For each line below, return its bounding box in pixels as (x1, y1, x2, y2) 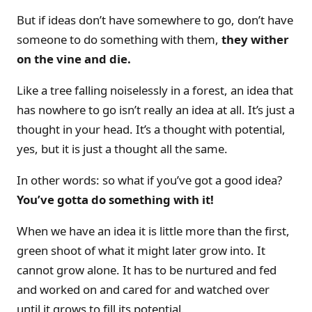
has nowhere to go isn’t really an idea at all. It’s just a (17, 102, 295, 118)
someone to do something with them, (17, 31, 221, 48)
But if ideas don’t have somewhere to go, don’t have (17, 12, 293, 29)
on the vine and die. (17, 51, 131, 68)
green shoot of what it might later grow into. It (17, 242, 265, 258)
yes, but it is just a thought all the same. (17, 141, 228, 157)
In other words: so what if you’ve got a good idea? (17, 172, 282, 189)
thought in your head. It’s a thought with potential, (17, 121, 286, 138)
